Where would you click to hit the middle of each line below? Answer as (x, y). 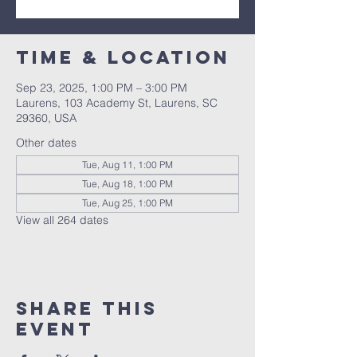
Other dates (46, 143)
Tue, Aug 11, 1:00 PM (127, 165)
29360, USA (46, 118)
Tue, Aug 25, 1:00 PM (127, 203)
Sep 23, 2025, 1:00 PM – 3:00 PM (102, 88)
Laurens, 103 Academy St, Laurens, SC (117, 103)
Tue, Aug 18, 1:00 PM (127, 184)
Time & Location (123, 57)
